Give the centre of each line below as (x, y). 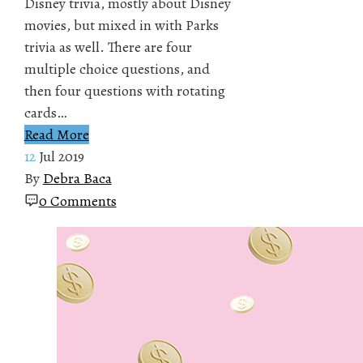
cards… (45, 112)
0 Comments (77, 201)
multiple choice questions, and (117, 68)
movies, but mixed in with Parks (121, 25)
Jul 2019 (61, 156)
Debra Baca (77, 178)
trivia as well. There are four (108, 47)
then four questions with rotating (124, 90)
